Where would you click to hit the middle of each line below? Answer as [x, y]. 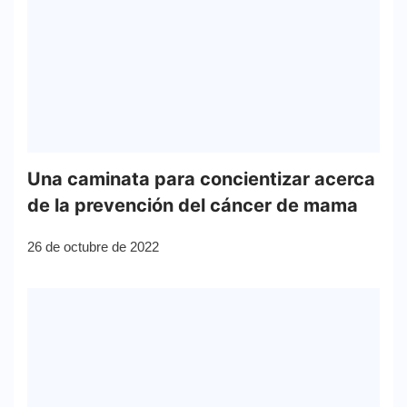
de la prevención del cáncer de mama [193, 206]
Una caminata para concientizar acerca [201, 179]
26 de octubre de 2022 [93, 247]
